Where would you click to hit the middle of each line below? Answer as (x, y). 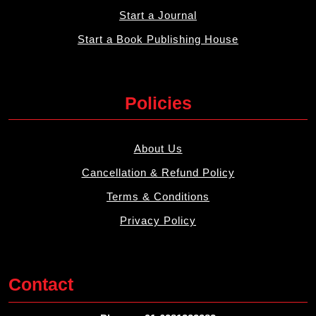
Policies (158, 103)
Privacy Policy (158, 221)
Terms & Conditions (158, 197)
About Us (158, 149)
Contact (41, 285)
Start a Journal (158, 16)
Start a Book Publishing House (158, 39)
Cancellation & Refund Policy (158, 173)
